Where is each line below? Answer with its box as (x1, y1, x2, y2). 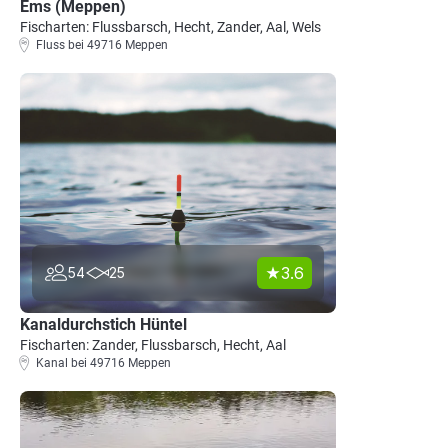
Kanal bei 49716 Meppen (36, 356, 171, 370)
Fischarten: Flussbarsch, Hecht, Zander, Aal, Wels (20, 19, 321, 35)
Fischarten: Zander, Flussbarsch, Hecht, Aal (20, 337, 286, 353)
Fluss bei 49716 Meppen (36, 38, 168, 52)
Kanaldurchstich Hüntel (20, 315, 187, 334)
